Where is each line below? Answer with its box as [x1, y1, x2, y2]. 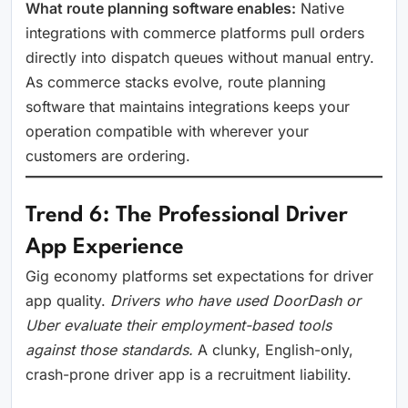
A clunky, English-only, [193, 341, 353, 359]
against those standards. [25, 341, 193, 359]
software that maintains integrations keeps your [25, 97, 350, 116]
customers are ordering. [25, 147, 190, 165]
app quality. [25, 291, 110, 310]
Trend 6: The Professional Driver [25, 205, 348, 227]
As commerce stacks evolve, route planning [25, 73, 326, 91]
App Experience [25, 237, 184, 259]
